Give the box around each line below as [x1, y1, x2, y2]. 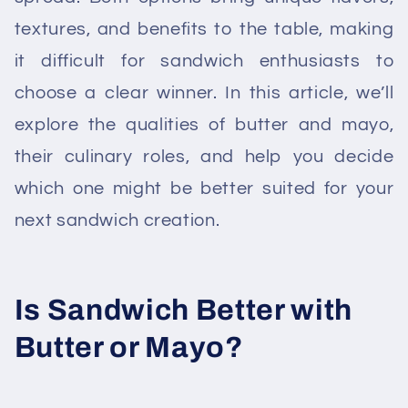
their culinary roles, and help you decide [14, 147, 394, 166]
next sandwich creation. [14, 210, 220, 229]
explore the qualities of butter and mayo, [14, 115, 394, 134]
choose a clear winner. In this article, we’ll [14, 83, 394, 102]
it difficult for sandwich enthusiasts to [14, 51, 394, 70]
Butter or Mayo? [14, 331, 244, 363]
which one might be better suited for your [14, 178, 394, 198]
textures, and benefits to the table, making [14, 19, 394, 38]
